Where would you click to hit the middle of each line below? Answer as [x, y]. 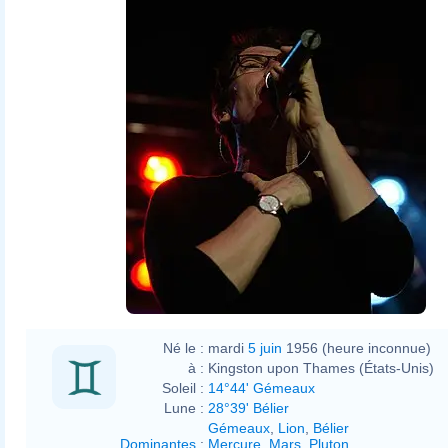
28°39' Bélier [248, 407]
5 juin [265, 347]
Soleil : [183, 387]
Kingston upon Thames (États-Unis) [321, 367]
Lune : [184, 407]
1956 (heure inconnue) [356, 347]
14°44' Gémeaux [261, 387]
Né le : [183, 347]
